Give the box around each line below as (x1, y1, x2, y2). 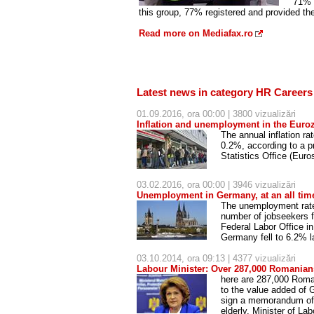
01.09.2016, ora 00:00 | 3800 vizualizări (137, 109, 296, 119)
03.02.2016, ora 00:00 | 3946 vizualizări (137, 179, 296, 190)
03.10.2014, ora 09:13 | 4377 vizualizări (137, 253, 296, 264)
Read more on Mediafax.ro (139, 28, 253, 39)
